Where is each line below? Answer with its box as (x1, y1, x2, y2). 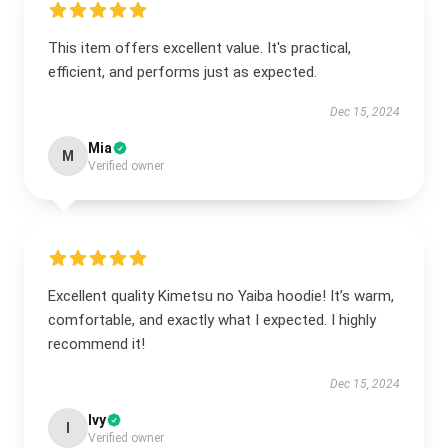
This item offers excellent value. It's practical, (48, 39, 351, 57)
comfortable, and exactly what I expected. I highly (48, 311, 376, 329)
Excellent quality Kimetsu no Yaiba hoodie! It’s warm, (48, 287, 394, 305)
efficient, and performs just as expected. (48, 63, 317, 81)
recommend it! (48, 335, 145, 353)
